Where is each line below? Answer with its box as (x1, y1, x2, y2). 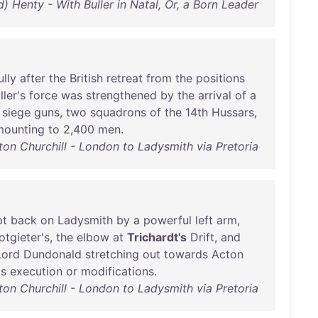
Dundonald (23, 247, 82, 261)
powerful (143, 213, 192, 227)
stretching (85, 247, 139, 261)
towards (164, 247, 208, 261)
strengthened (86, 88, 157, 102)
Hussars (212, 105, 254, 119)
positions (196, 71, 245, 85)
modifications (81, 264, 154, 278)
